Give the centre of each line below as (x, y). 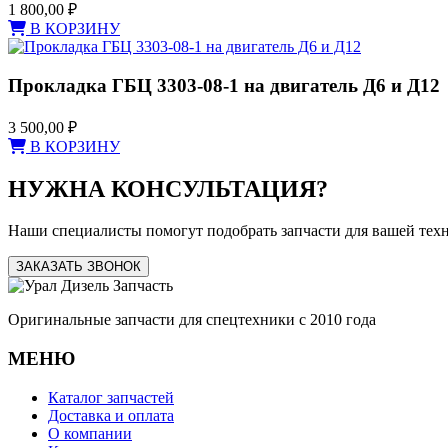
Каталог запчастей (111, 397)
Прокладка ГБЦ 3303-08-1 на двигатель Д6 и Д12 (224, 85)
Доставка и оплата (111, 415)
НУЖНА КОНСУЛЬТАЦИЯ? (168, 188)
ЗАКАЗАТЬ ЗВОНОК (78, 267)
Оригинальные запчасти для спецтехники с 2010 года (192, 320)
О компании (90, 433)
